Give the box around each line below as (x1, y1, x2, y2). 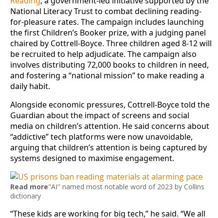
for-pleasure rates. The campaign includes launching (10, 16, 204, 27)
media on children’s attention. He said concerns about (10, 120, 209, 131)
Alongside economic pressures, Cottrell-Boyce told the (10, 99, 210, 110)
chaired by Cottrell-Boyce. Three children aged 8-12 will (10, 37, 212, 49)
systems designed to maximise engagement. (10, 152, 174, 163)
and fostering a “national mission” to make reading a (10, 70, 204, 81)
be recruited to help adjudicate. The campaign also (10, 48, 197, 59)
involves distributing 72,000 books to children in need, (10, 59, 209, 70)
